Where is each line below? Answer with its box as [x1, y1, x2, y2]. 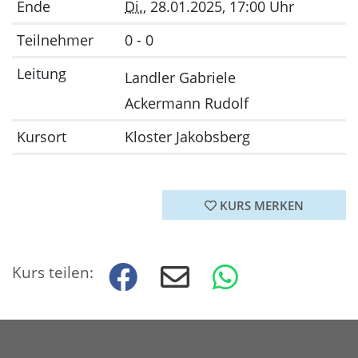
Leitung [17, 64, 66, 84]
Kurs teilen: [12, 261, 93, 283]
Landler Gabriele [125, 68, 236, 88]
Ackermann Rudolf [125, 93, 249, 113]
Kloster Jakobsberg [125, 127, 250, 147]
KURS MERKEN [217, 197, 304, 213]
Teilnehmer [17, 30, 93, 50]
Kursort [17, 127, 66, 147]
